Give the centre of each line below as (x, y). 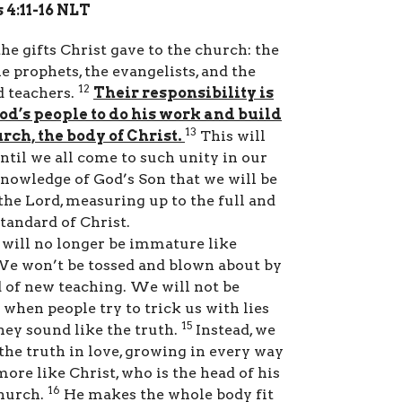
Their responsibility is (184, 93)
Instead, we (234, 330)
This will (231, 136)
